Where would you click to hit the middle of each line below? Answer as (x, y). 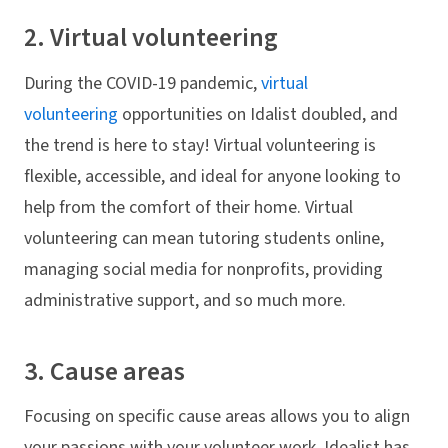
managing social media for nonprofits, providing (203, 269)
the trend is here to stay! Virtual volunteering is (200, 145)
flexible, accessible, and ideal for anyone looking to (212, 176)
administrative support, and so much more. (185, 300)
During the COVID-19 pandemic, (142, 83)
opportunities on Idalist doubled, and (258, 114)
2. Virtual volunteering (151, 38)
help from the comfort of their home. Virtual (188, 207)
